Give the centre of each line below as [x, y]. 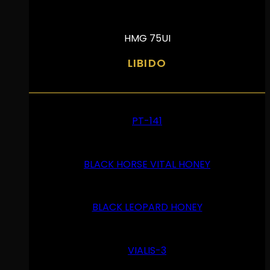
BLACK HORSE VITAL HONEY [147, 164]
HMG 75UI [147, 39]
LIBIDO [147, 63]
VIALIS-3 [147, 250]
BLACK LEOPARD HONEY [147, 207]
